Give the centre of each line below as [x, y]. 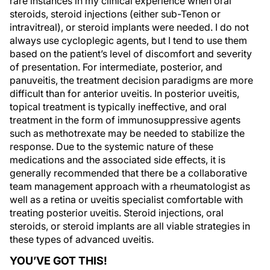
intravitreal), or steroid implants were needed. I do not [129, 27]
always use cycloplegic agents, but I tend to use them [128, 40]
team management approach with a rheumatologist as [130, 186]
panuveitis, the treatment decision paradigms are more [131, 80]
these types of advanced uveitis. [82, 239]
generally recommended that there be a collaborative [128, 173]
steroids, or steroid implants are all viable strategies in [130, 226]
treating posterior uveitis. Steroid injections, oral [117, 213]
